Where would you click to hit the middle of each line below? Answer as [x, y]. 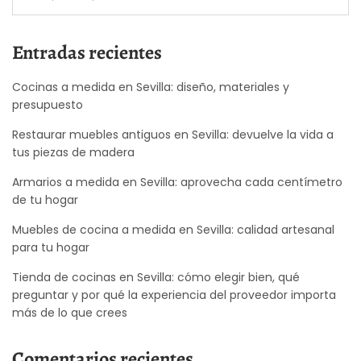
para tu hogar [51, 247]
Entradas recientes [87, 52]
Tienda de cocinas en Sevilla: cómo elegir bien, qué [156, 277]
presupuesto [48, 104]
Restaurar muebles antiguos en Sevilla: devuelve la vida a [173, 134]
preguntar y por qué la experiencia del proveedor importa [174, 295]
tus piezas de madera [73, 152]
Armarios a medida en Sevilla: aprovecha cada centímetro [177, 182]
